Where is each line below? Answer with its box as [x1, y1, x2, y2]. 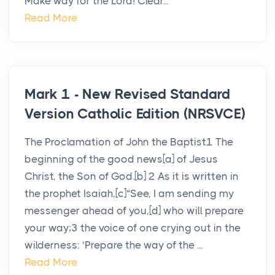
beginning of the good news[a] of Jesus [25, 153, 218, 166]
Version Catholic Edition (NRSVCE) [25, 106, 246, 123]
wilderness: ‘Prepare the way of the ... [25, 239, 203, 252]
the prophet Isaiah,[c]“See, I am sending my [25, 187, 234, 200]
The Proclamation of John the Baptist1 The [25, 136, 233, 149]
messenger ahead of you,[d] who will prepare [25, 204, 244, 217]
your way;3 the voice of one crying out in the [25, 222, 241, 234]
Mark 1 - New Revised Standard [25, 86, 231, 103]
